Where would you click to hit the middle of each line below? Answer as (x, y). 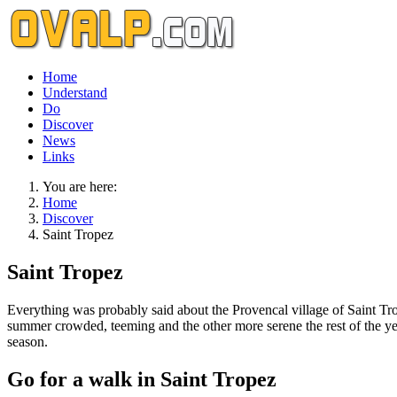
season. (27, 341)
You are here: (83, 187)
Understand (75, 93)
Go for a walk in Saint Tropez (142, 379)
